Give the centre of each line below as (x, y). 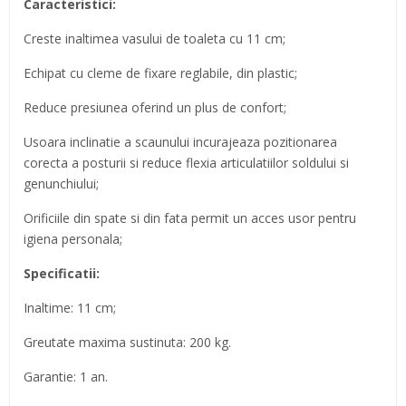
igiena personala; (73, 239)
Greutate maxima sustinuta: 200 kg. (127, 342)
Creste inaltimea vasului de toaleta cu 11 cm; (155, 39)
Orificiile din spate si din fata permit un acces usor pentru (190, 218)
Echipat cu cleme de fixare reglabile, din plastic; (160, 73)
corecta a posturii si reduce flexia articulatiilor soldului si (186, 163)
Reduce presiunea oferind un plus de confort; (155, 107)
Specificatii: (62, 273)
